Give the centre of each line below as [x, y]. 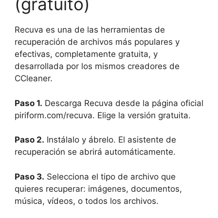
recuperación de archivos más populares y [97, 42]
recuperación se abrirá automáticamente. [95, 152]
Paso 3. [29, 176]
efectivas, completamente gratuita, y [86, 54]
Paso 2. [29, 140]
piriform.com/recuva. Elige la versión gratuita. [103, 115]
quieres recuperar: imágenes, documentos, [98, 189]
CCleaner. [34, 79]
